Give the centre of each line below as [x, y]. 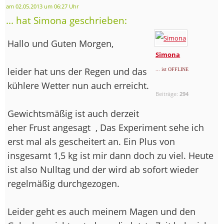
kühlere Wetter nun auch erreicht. [78, 85]
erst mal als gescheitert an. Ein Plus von [91, 141]
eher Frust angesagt [50, 127]
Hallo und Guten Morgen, [60, 43]
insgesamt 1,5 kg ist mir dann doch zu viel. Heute [110, 155]
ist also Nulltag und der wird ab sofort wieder [103, 169]
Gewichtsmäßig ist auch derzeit [73, 113]
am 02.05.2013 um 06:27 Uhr [42, 6]
